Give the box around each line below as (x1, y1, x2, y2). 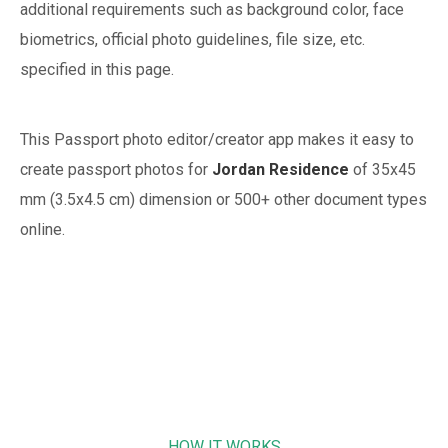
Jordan (212, 159, 265, 179)
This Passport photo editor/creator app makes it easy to (20, 129, 414, 149)
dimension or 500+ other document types (135, 189, 427, 209)
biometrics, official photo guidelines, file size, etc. (20, 29, 365, 49)
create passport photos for (20, 159, 208, 179)
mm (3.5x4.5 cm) (20, 189, 135, 209)
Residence (269, 159, 349, 179)
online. (20, 219, 65, 239)
